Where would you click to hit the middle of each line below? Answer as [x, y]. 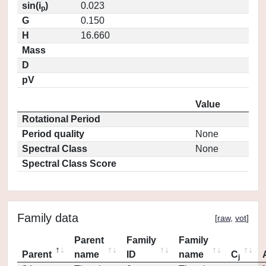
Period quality [53, 134]
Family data [48, 218]
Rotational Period [61, 119]
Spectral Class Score [69, 164]
